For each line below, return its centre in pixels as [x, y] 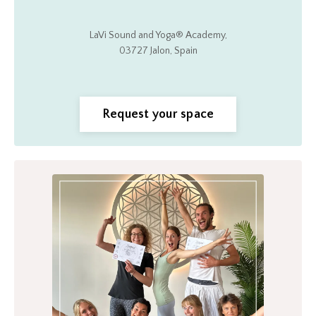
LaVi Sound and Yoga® [136, 36]
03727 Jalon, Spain [158, 51]
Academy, [205, 36]
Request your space [158, 114]
